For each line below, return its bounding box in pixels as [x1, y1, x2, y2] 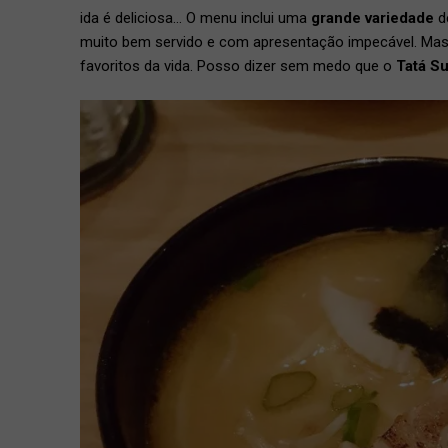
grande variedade [311, 8, 434, 27]
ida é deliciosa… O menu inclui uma [80, 8, 311, 27]
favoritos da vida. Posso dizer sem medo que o [80, 56, 396, 75]
